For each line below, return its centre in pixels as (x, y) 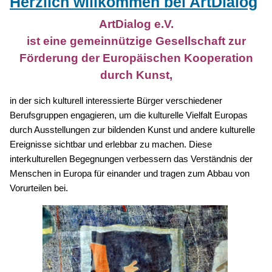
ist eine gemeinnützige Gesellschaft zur (136, 41)
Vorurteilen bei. (39, 189)
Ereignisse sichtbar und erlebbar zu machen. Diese (111, 145)
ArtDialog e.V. (136, 24)
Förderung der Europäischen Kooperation (136, 58)
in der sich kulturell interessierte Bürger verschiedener (116, 101)
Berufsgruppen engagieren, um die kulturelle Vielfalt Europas (129, 116)
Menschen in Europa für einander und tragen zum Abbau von (130, 174)
